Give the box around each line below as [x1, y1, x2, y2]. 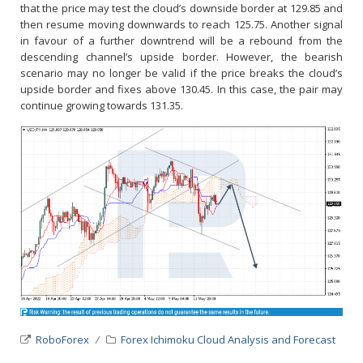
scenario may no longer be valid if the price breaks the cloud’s [20, 65, 343, 80]
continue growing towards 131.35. [20, 97, 183, 113]
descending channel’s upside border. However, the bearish [20, 49, 343, 64]
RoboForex [36, 331, 89, 347]
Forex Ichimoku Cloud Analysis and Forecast [121, 331, 335, 347]
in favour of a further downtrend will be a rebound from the [20, 32, 343, 48]
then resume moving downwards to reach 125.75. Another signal [20, 16, 343, 32]
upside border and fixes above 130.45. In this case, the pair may [20, 81, 343, 96]
